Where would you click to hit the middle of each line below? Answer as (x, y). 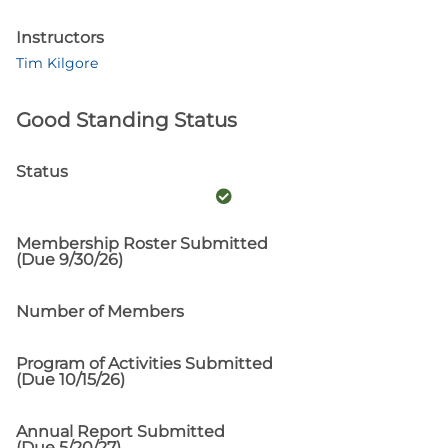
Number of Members (100, 311)
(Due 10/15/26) (70, 379)
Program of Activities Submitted (144, 363)
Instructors (60, 37)
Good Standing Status (126, 120)
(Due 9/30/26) (69, 259)
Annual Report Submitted (120, 431)
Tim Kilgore (57, 63)
